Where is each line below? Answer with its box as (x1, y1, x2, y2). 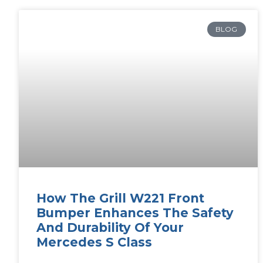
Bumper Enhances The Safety (36, 205, 234, 221)
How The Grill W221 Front (36, 191, 204, 206)
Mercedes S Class (36, 235, 152, 250)
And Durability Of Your (36, 220, 184, 235)
